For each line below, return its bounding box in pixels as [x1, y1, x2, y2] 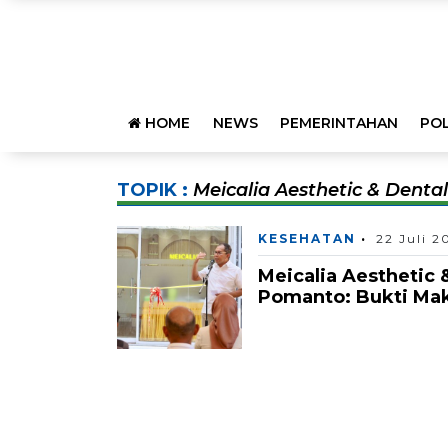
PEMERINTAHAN [279, 114, 398, 132]
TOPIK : [117, 179, 193, 201]
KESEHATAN [258, 230, 356, 246]
